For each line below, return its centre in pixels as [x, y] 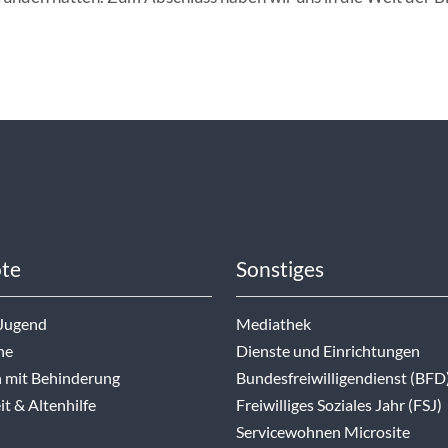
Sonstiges [280, 269]
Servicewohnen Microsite [323, 432]
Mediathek [273, 324]
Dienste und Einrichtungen [328, 351]
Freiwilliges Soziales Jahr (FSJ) [339, 405]
